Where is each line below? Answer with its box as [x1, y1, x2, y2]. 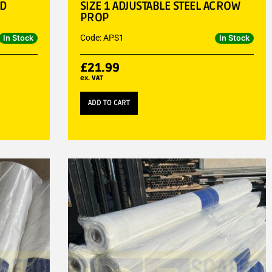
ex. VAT [80, 73, 103, 82]
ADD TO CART [87, 98, 130, 107]
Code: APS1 [80, 32, 124, 42]
